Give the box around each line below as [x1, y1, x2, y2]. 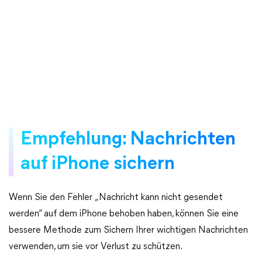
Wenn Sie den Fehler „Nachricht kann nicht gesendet [9, 193, 223, 202]
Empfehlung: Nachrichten [20, 130, 236, 149]
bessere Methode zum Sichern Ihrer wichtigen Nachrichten [9, 226, 248, 235]
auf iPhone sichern [20, 155, 175, 174]
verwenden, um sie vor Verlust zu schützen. [9, 242, 182, 251]
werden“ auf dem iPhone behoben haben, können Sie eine [9, 209, 239, 219]
